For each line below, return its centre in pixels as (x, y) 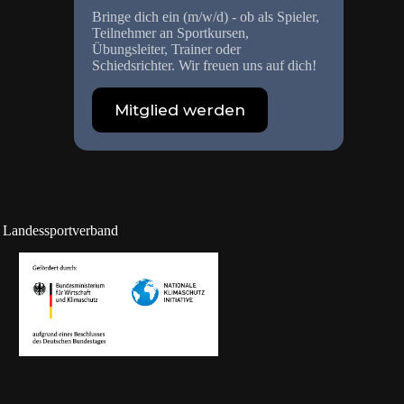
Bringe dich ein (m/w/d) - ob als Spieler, (206, 17)
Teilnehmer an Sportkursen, (171, 33)
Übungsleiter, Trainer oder (167, 50)
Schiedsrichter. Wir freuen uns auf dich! (205, 66)
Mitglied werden (180, 110)
